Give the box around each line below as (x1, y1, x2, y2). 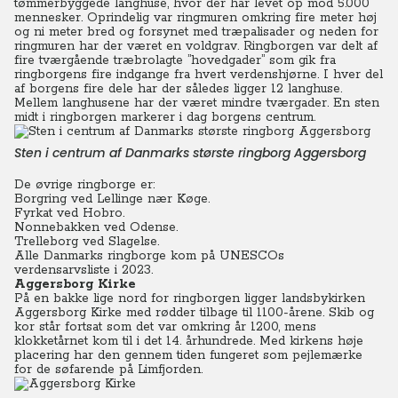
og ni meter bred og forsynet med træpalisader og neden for (14, 24, 378, 40)
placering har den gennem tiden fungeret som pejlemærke (14, 347, 362, 363)
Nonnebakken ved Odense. (14, 219, 178, 235)
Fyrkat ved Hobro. (14, 205, 124, 221)
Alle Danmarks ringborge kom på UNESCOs (14, 248, 284, 264)
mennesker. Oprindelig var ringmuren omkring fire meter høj (14, 10, 377, 26)
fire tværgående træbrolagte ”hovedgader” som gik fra (14, 52, 336, 68)
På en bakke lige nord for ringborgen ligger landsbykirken (14, 291, 365, 306)
